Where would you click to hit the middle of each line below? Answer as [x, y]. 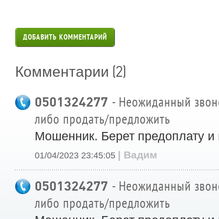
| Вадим [138, 154]
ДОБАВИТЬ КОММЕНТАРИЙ [65, 37]
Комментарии [64, 71]
